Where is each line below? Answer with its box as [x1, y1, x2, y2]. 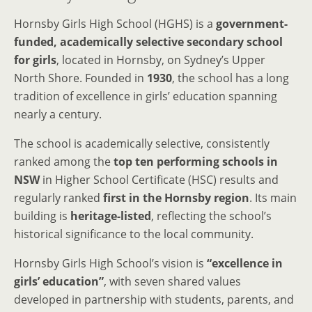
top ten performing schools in [114, 154, 278, 170]
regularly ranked [14, 190, 103, 206]
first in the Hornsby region [103, 190, 249, 206]
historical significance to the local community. [14, 226, 253, 242]
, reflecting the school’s [151, 208, 272, 224]
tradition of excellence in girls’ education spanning [14, 88, 277, 104]
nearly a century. [14, 107, 102, 123]
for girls [14, 52, 56, 68]
